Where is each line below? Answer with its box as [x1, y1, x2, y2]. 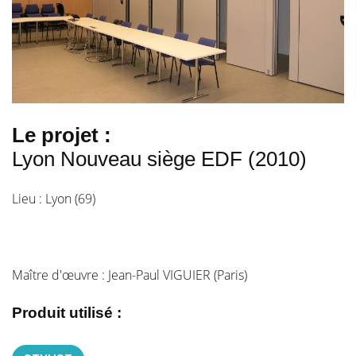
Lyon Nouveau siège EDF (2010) [12, 148, 307, 171]
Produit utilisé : [12, 304, 122, 322]
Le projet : [12, 124, 111, 147]
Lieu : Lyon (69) [12, 190, 95, 208]
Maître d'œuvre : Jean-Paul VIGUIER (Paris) [12, 266, 247, 284]
